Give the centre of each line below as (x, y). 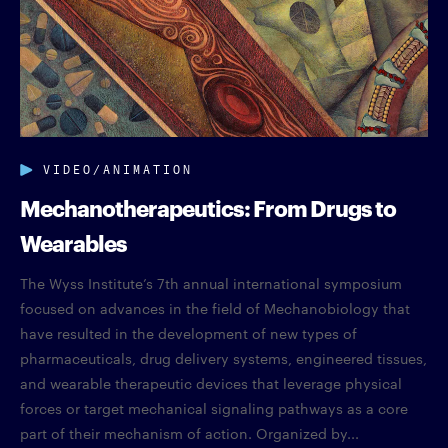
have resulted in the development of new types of (188, 333)
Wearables (73, 242)
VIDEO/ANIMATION (118, 168)
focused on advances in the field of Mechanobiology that (215, 308)
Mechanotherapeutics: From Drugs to (208, 207)
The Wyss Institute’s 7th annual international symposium (211, 283)
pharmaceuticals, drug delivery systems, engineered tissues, (223, 358)
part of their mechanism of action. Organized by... (189, 433)
